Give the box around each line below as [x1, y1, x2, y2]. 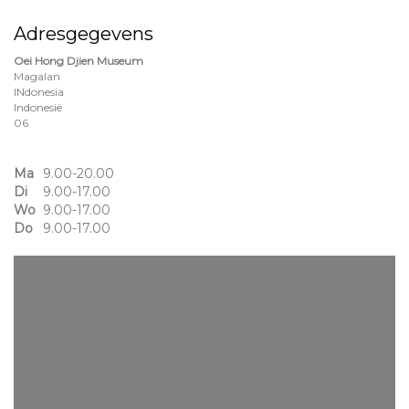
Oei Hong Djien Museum [14, 54, 143, 68]
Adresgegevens [14, 23, 153, 45]
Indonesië [14, 100, 62, 114]
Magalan [14, 69, 60, 83]
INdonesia [14, 85, 64, 99]
